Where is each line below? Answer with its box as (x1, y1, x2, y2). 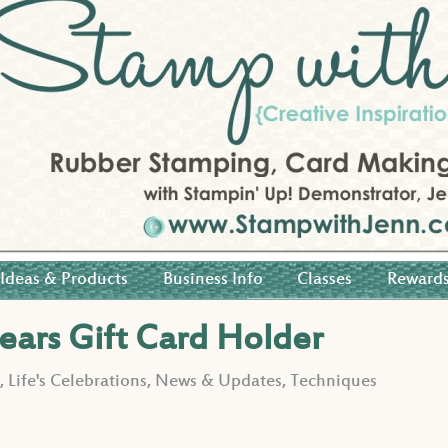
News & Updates (155, 371, 283, 392)
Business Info (162, 269, 263, 290)
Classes (297, 269, 353, 290)
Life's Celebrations (8, 371, 148, 392)
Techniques (290, 371, 378, 392)
